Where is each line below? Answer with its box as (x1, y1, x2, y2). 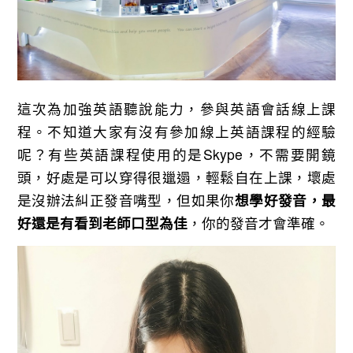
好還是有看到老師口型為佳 (17, 213, 188, 233)
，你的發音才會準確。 (187, 213, 329, 233)
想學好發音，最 (234, 190, 336, 210)
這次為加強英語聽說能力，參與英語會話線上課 (17, 98, 336, 119)
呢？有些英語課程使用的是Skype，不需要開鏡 (17, 144, 336, 165)
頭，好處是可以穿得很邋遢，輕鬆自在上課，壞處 (17, 167, 336, 188)
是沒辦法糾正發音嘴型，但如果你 (17, 190, 235, 210)
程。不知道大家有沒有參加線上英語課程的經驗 (17, 121, 336, 142)
